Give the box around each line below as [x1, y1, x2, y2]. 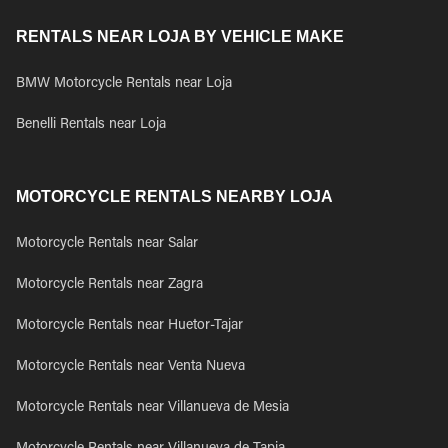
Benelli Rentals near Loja [16, 118, 166, 132]
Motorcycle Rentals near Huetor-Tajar [16, 319, 243, 333]
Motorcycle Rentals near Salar [16, 237, 198, 251]
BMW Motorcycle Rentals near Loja [16, 77, 232, 91]
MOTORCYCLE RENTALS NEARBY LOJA [16, 188, 333, 205]
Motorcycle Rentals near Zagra [16, 278, 203, 292]
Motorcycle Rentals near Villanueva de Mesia [16, 401, 289, 415]
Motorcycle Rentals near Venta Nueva [16, 360, 245, 374]
